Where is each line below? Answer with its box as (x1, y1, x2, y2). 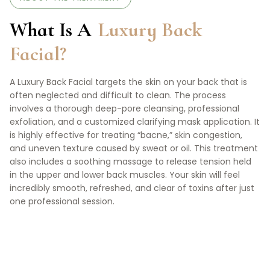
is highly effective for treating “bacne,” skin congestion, (10, 129, 242, 142)
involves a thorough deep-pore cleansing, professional (10, 102, 239, 115)
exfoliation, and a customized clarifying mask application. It (10, 116, 260, 128)
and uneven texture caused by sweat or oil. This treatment (10, 142, 258, 155)
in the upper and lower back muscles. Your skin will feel (10, 169, 240, 181)
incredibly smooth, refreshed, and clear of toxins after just (10, 182, 254, 195)
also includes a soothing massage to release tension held (10, 155, 251, 168)
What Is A (10, 18, 92, 42)
